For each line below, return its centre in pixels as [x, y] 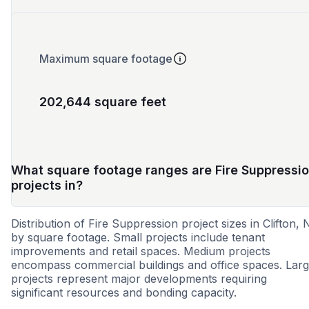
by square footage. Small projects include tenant [138, 238]
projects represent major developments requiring [139, 279]
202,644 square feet [103, 102]
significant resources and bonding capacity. [124, 293]
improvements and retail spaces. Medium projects [141, 251]
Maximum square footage [106, 59]
